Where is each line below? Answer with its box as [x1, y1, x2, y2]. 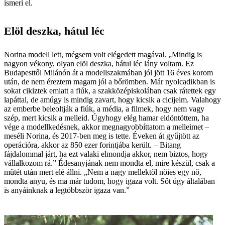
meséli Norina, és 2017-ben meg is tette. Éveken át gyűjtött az [4, 131, 199, 140]
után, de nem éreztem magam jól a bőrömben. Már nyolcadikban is [4, 77, 215, 86]
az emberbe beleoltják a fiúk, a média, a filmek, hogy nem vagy [4, 104, 204, 113]
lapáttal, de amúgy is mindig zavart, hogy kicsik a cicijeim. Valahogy [4, 95, 221, 104]
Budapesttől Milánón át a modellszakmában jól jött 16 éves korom [4, 68, 213, 77]
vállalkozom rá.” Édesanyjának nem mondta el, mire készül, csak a [4, 158, 215, 167]
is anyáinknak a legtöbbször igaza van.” [4, 185, 130, 194]
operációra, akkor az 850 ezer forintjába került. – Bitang [4, 140, 181, 149]
